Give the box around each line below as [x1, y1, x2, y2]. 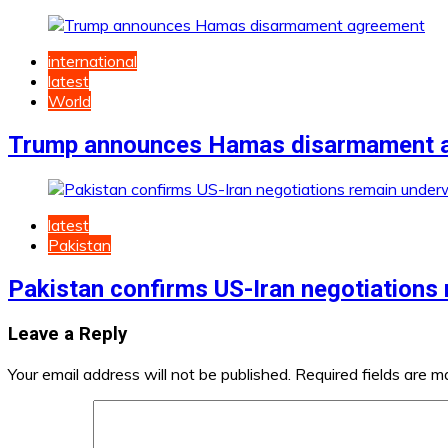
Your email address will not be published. [8, 363, 291, 384]
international [48, 51, 137, 72]
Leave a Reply [8, 322, 127, 345]
